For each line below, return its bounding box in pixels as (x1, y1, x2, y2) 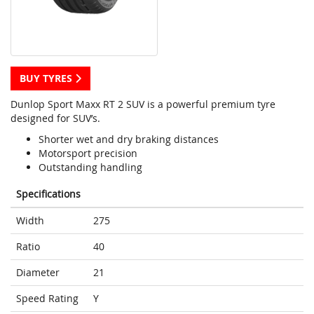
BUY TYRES (20, 71, 75, 86)
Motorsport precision (39, 146, 137, 161)
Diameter (16, 266, 60, 280)
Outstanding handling (39, 161, 142, 175)
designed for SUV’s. (11, 111, 100, 125)
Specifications (16, 187, 81, 201)
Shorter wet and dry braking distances (39, 132, 219, 146)
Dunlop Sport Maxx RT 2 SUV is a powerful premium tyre (11, 97, 275, 111)
